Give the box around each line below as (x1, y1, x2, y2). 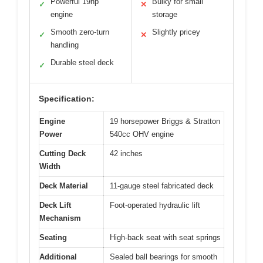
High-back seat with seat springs (110, 232, 221, 242)
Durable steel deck (50, 58, 114, 67)
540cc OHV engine (110, 129, 174, 139)
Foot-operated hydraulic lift (110, 200, 200, 210)
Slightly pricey (152, 27, 200, 36)
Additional (39, 252, 77, 261)
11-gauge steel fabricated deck (110, 181, 214, 190)
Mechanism (39, 213, 81, 222)
